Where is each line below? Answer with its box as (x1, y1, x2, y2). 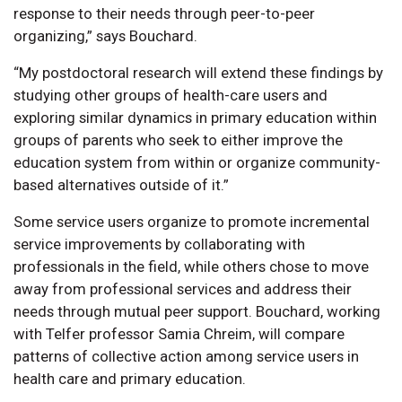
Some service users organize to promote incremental (13, 212, 370, 231)
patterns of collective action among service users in (13, 346, 359, 365)
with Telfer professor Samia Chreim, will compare (13, 324, 345, 343)
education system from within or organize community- (13, 153, 380, 171)
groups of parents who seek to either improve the (13, 130, 343, 149)
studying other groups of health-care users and (13, 85, 328, 104)
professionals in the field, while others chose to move (13, 257, 369, 275)
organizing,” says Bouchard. (13, 26, 197, 45)
